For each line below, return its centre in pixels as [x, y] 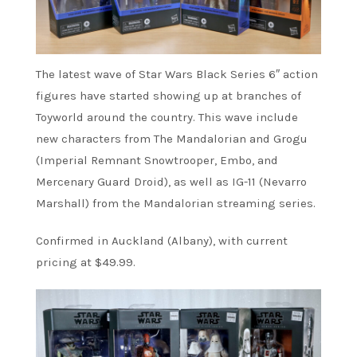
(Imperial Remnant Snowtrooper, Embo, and [157, 160]
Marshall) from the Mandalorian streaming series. [176, 203]
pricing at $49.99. [86, 262]
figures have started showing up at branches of [169, 95]
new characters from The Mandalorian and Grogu [172, 138]
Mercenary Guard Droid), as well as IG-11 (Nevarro [171, 181]
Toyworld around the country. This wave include [167, 117]
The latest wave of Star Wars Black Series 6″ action [177, 74]
